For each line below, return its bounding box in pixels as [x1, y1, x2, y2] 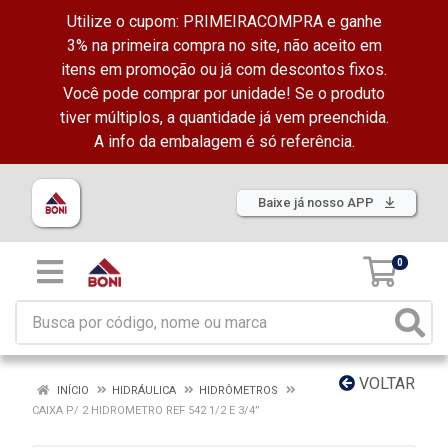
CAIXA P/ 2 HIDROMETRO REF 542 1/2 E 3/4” [32, 404, 260, 417]
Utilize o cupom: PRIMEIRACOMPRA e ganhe [66, 12, 382, 31]
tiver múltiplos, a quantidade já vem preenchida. [59, 108, 389, 127]
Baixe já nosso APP [258, 195, 377, 210]
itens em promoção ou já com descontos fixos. [61, 60, 387, 79]
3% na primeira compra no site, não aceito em [66, 36, 382, 55]
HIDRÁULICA [112, 384, 176, 397]
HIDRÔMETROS [199, 384, 278, 397]
